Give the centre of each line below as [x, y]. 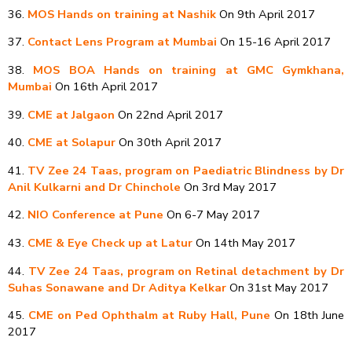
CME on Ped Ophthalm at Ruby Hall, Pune [149, 315]
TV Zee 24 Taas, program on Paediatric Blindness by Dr [186, 170]
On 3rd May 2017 [229, 187]
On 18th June [307, 315]
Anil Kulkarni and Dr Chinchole [94, 187]
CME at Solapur [73, 143]
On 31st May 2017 [277, 287]
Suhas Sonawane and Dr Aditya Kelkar [117, 287]
